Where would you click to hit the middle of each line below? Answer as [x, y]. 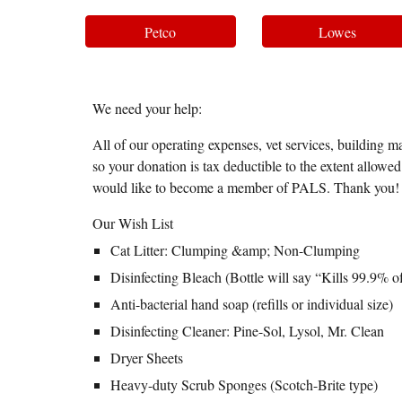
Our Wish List [132, 223]
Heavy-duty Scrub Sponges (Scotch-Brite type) [244, 385]
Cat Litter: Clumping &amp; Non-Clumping [235, 250]
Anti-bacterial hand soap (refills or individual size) [251, 304]
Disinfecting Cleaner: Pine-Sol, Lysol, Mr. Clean [247, 331]
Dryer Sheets [146, 358]
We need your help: [147, 108]
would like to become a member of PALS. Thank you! [245, 187]
